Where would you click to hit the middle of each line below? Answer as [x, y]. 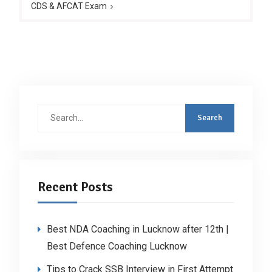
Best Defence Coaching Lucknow [117, 246]
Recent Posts [75, 186]
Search [50, 110]
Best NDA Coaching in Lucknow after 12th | [138, 229]
